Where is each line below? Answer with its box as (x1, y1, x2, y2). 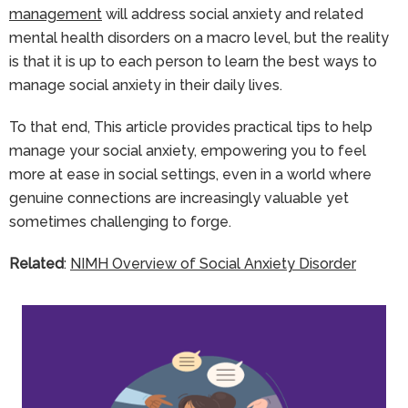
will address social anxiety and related (102, 5, 363, 23)
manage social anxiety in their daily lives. (9, 76, 282, 94)
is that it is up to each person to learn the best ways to (9, 52, 377, 70)
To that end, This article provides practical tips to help (9, 117, 372, 136)
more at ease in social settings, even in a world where (9, 165, 372, 183)
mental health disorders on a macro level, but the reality (9, 28, 389, 46)
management (9, 5, 102, 23)
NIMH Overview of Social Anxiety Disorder (70, 254, 356, 272)
